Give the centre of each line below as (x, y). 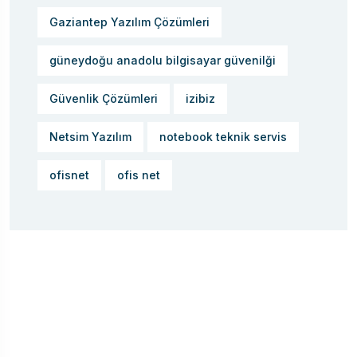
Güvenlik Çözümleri (104, 98)
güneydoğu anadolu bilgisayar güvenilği (163, 60)
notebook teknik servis (223, 137)
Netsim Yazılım (90, 137)
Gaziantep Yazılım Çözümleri (129, 22)
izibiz (200, 98)
